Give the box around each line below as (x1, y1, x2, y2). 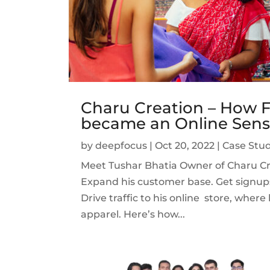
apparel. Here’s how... (81, 208, 186, 220)
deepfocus (95, 139, 148, 151)
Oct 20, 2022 (155, 139, 215, 151)
